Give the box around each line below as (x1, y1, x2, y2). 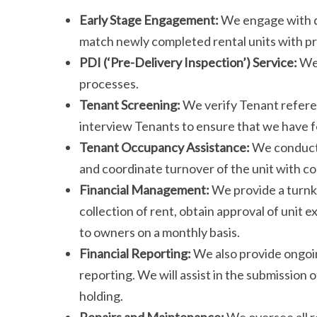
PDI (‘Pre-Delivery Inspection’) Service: (79, 54, 297, 70)
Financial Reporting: (79, 245, 191, 261)
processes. (79, 75, 139, 91)
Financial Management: (79, 181, 209, 197)
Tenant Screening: (79, 96, 180, 113)
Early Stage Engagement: (79, 11, 219, 28)
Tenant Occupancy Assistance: (79, 139, 250, 155)
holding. (79, 287, 123, 304)
